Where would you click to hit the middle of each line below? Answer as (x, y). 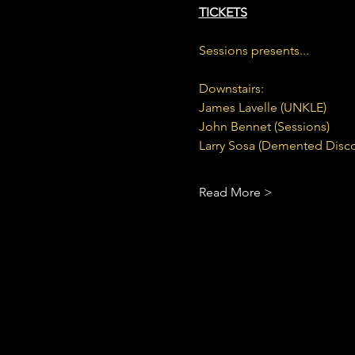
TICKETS (223, 12)
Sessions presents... (254, 50)
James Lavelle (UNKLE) (262, 107)
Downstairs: (231, 88)
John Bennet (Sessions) (264, 126)
